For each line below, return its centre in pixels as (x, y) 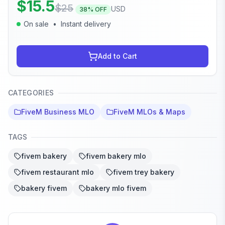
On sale (36, 24)
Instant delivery (86, 24)
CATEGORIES (31, 93)
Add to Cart (118, 56)
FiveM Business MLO (58, 112)
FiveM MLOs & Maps (149, 112)
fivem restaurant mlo (58, 172)
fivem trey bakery (144, 172)
